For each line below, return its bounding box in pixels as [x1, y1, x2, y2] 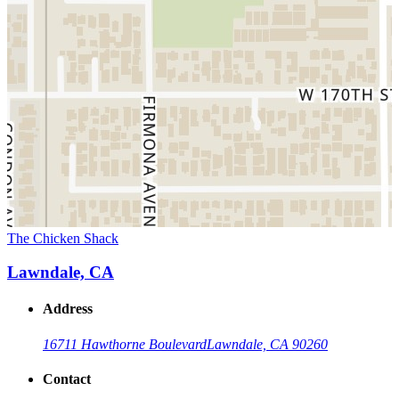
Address [43, 301, 93, 317]
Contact [43, 371, 91, 387]
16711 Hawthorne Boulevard [43, 336, 207, 352]
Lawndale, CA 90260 [207, 336, 328, 352]
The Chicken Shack [7, 230, 118, 246]
